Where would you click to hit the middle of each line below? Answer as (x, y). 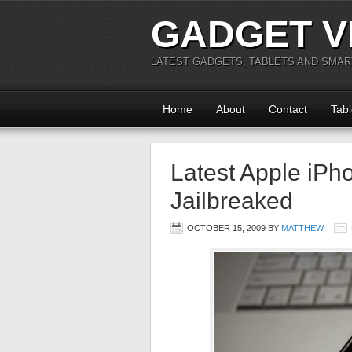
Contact (288, 109)
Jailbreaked (232, 201)
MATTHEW (302, 228)
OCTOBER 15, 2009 (226, 228)
